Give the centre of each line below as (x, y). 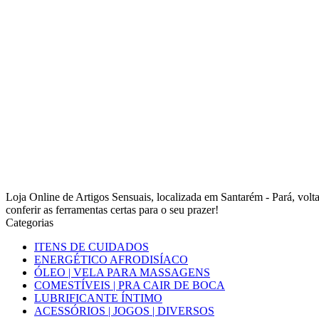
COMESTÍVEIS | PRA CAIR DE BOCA (130, 285)
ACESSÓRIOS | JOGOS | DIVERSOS (124, 311)
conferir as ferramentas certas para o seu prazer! (112, 210)
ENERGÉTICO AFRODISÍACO (111, 260)
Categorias (30, 223)
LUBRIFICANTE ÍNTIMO (98, 298)
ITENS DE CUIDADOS (91, 247)
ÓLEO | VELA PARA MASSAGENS (122, 272)
